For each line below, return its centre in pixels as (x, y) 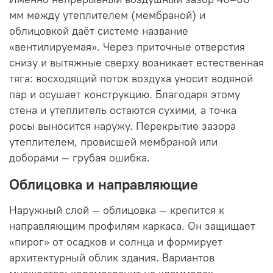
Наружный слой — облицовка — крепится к (117, 210)
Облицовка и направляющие (104, 184)
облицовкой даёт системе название (99, 31)
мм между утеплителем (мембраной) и (107, 15)
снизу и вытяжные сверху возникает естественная (136, 62)
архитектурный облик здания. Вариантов (112, 257)
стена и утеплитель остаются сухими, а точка (123, 110)
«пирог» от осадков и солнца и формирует (116, 242)
